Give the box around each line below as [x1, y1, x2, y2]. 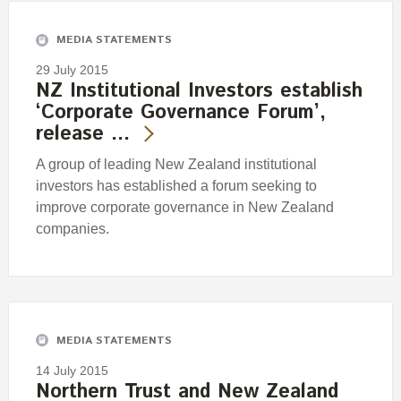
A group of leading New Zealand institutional [36, 156, 317, 172]
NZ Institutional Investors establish [36, 76, 363, 106]
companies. [36, 220, 109, 236]
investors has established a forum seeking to [36, 177, 317, 193]
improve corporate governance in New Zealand [36, 199, 334, 215]
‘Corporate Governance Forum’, [36, 98, 326, 127]
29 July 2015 [36, 62, 108, 77]
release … [36, 119, 130, 149]
